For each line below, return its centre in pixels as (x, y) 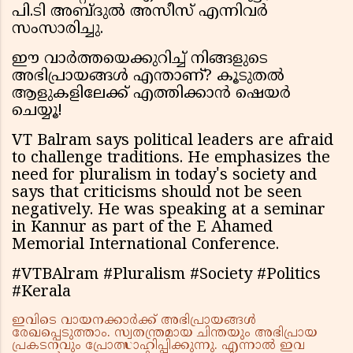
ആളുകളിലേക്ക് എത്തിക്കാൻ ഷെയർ (151, 95)
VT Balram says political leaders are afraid (173, 142)
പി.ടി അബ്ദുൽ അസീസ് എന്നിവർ (140, 13)
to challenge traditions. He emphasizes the (171, 159)
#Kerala (41, 293)
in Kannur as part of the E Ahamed (142, 229)
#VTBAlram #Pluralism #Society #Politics (166, 276)
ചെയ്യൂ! (37, 112)
